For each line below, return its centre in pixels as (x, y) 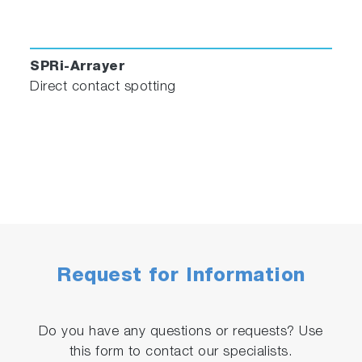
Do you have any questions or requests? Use (181, 332)
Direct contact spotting (103, 87)
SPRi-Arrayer (78, 67)
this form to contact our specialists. (181, 352)
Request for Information (181, 277)
